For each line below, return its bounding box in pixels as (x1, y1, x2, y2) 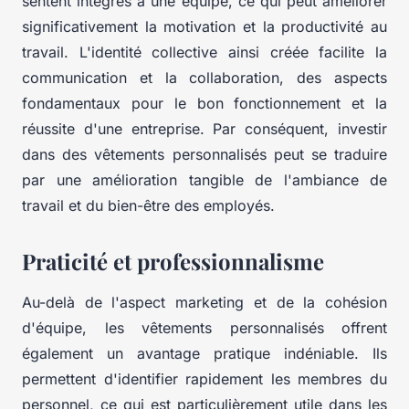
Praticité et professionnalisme (22, 246, 324, 277)
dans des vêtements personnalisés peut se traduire (22, 145, 387, 164)
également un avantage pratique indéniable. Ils (22, 344, 387, 363)
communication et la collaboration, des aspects (22, 68, 387, 88)
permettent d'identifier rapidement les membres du (22, 370, 387, 389)
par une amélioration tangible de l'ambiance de (22, 171, 387, 190)
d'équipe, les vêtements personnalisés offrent (22, 319, 387, 338)
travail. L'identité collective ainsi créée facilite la (22, 43, 387, 62)
